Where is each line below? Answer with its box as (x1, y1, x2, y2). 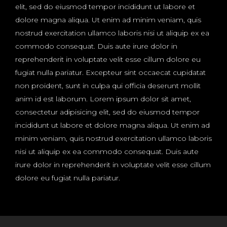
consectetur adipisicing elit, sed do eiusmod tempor (15, 107, 200, 117)
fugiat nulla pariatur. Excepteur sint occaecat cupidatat (15, 68, 206, 78)
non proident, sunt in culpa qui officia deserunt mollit (15, 81, 201, 91)
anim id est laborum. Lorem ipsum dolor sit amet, (15, 94, 191, 104)
